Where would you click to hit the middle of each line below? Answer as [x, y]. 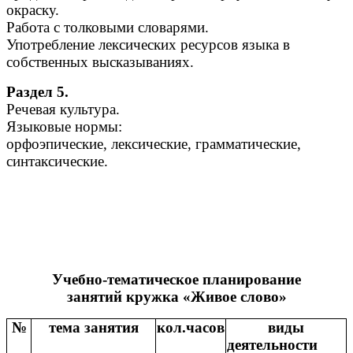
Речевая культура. [63, 110]
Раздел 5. [37, 92]
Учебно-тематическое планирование [176, 280]
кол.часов [191, 328]
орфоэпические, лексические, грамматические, [154, 144]
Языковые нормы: [64, 127]
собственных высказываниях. [100, 62]
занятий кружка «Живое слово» [176, 297]
